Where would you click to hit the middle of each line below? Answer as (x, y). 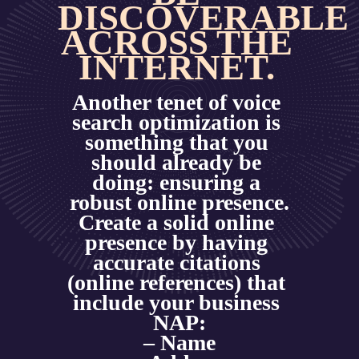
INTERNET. (181, 67)
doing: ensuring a (177, 183)
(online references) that (177, 283)
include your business (177, 303)
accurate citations (176, 263)
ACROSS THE (176, 42)
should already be (177, 163)
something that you (176, 143)
